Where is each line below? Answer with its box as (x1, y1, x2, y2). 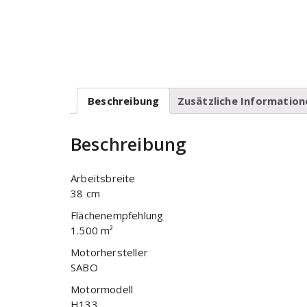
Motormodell (71, 282, 134, 297)
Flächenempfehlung (71, 208, 164, 223)
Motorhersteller (71, 245, 148, 260)
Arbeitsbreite (71, 171, 136, 186)
